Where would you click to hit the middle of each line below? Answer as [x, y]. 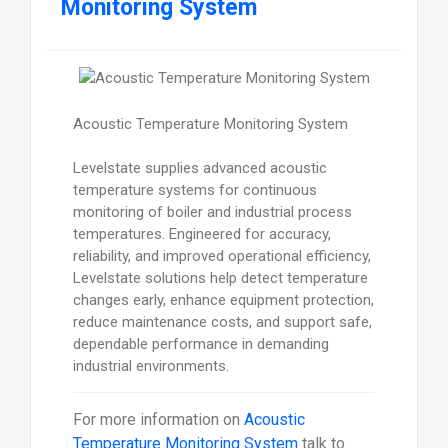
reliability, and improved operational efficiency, [221, 256]
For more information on [158, 420]
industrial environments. [150, 366]
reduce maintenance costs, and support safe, [222, 322]
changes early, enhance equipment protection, [223, 300]
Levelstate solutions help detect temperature [220, 278]
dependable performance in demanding [200, 344]
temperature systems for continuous [194, 190]
